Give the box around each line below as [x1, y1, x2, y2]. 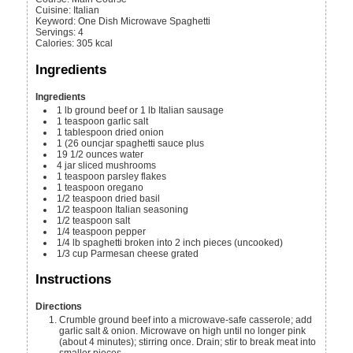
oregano [107, 181, 144, 193]
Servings [35, 27, 74, 39]
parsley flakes [107, 170, 167, 182]
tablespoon [65, 126, 113, 138]
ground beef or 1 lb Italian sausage [75, 104, 225, 116]
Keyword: [35, 16, 76, 28]
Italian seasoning [115, 203, 189, 215]
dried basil [115, 192, 161, 204]
